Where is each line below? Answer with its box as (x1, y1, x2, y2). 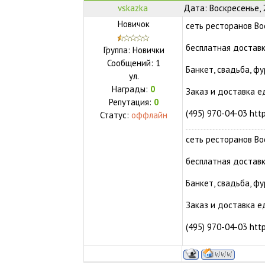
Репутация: (108, 96, 154, 108)
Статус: (100, 109, 132, 121)
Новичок (118, 18, 150, 30)
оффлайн (131, 109, 168, 121)
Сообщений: (107, 57, 156, 69)
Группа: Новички (103, 44, 164, 56)
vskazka (118, 2, 148, 14)
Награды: (112, 83, 151, 95)
